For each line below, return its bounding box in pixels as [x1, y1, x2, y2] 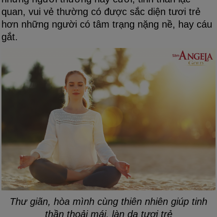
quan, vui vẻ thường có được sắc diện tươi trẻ [1, 6, 201, 17]
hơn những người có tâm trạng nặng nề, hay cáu [1, 18, 212, 30]
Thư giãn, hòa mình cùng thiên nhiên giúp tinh [10, 196, 207, 207]
